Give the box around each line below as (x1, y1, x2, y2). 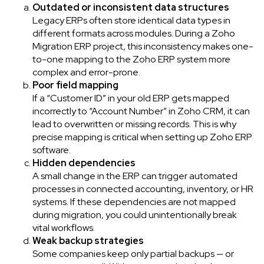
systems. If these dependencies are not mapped (32, 195, 236, 208)
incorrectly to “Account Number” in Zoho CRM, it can (32, 104, 250, 117)
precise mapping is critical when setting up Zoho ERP (32, 130, 252, 143)
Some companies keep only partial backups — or (32, 247, 234, 260)
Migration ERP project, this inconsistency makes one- (32, 39, 253, 52)
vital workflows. (32, 221, 95, 234)
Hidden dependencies (32, 156, 136, 169)
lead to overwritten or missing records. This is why (32, 117, 236, 130)
